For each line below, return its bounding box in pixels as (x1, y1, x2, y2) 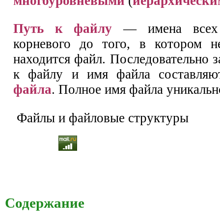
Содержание (5, 195, 84, 211)
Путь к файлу (13, 21, 112, 36)
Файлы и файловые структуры (13, 110, 189, 126)
